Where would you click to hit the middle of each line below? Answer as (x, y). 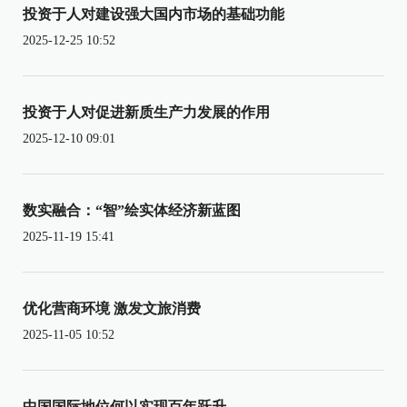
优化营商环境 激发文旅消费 (112, 308)
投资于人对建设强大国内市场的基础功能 (154, 14)
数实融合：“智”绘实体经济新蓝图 (132, 210)
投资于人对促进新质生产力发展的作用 (146, 112)
